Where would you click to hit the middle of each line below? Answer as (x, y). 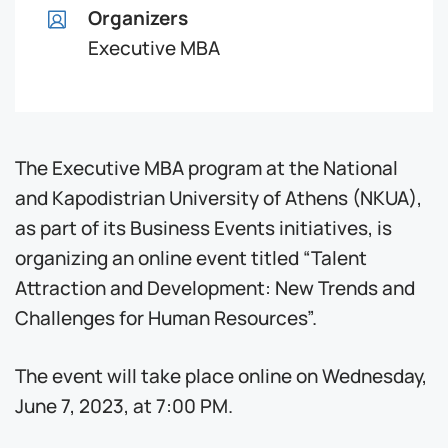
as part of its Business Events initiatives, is (203, 226)
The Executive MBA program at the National (206, 166)
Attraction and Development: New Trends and (215, 286)
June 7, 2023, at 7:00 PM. (124, 404)
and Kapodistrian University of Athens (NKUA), (218, 196)
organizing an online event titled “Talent (191, 256)
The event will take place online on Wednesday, (221, 374)
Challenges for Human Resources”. (166, 316)
